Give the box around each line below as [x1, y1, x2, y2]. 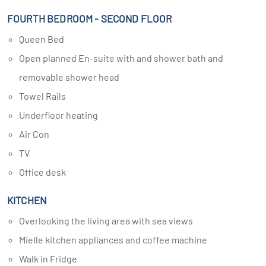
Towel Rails [24, 90, 66, 102]
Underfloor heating [25, 109, 98, 121]
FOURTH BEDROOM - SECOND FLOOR [7, 12, 172, 24]
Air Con [25, 128, 49, 140]
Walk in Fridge [27, 253, 77, 264]
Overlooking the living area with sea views [25, 215, 193, 226]
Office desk [25, 166, 66, 178]
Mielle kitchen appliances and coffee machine [26, 234, 207, 245]
